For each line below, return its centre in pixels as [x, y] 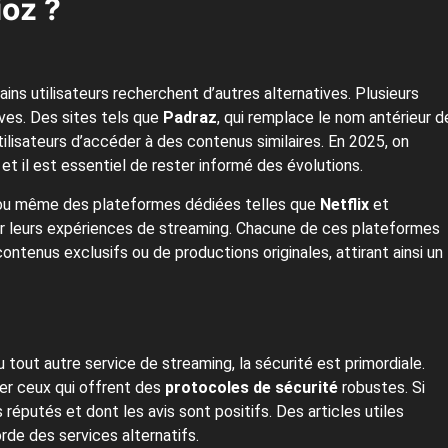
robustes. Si [381, 388]
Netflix [344, 205]
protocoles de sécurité [251, 388]
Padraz [190, 118]
